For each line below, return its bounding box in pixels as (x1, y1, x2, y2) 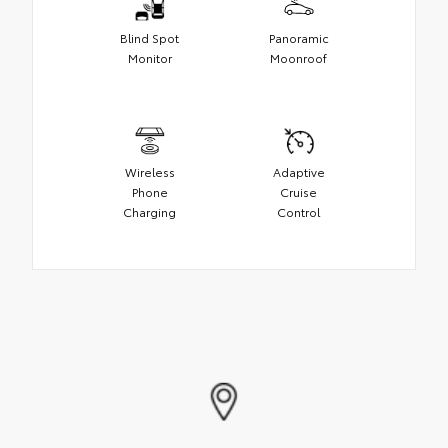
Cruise (280, 183, 317, 201)
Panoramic (268, 29, 329, 47)
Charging (123, 203, 176, 221)
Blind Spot (120, 29, 179, 47)
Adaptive (272, 163, 325, 181)
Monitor (127, 49, 172, 67)
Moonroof (270, 49, 327, 67)
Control (277, 203, 320, 221)
